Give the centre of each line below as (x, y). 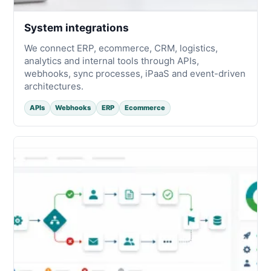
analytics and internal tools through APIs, (112, 60)
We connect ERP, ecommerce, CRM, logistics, (121, 48)
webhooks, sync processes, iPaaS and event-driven (135, 73)
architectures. (54, 86)
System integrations (77, 28)
